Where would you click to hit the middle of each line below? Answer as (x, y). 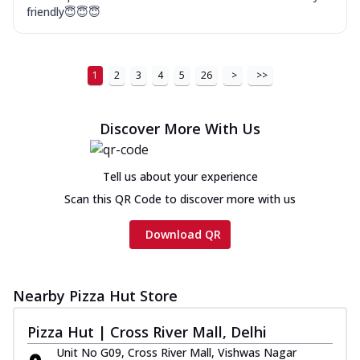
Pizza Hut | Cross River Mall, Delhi (147, 331)
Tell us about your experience (180, 176)
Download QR (183, 234)
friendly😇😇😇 (63, 11)
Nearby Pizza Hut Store (95, 295)
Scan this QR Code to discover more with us (180, 198)
